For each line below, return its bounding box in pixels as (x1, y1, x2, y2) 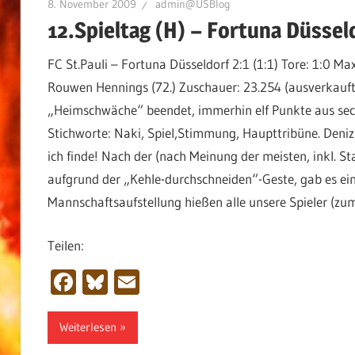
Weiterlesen (59, 319, 116, 335)
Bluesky (107, 265, 190, 297)
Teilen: (47, 236, 84, 254)
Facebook (75, 265, 179, 297)
